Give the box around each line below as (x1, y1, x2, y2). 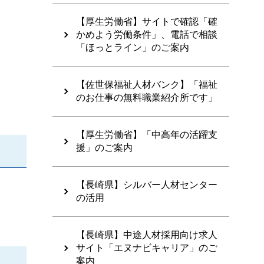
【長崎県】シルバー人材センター (76, 180, 217, 190)
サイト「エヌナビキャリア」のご (76, 243, 217, 253)
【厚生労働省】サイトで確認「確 (76, 16, 217, 27)
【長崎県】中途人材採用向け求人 (76, 230, 217, 240)
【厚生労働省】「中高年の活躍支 (76, 130, 217, 140)
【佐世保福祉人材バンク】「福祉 (76, 80, 217, 90)
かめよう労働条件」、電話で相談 (76, 29, 217, 40)
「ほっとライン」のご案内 (76, 42, 189, 53)
